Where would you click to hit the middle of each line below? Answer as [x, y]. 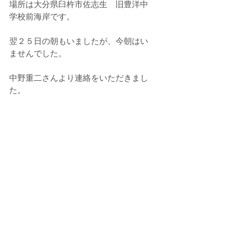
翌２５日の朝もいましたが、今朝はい [79, 41]
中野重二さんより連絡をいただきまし [79, 78]
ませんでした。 [38, 53]
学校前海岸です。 [42, 17]
